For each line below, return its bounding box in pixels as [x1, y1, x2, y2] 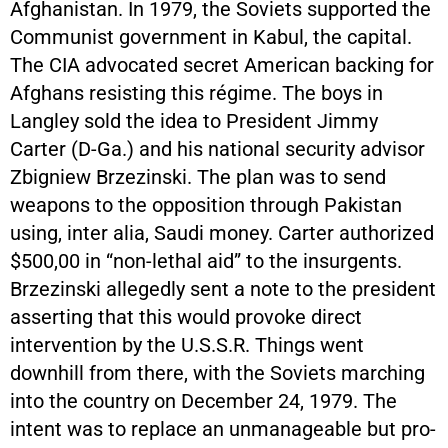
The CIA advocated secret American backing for [10, 52, 434, 77]
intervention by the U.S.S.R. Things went [10, 332, 364, 357]
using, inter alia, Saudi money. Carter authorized [10, 220, 434, 245]
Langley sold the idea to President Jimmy [10, 108, 378, 133]
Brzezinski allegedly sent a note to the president [10, 276, 436, 301]
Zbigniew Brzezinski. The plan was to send [10, 164, 386, 189]
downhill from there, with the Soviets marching [10, 360, 425, 385]
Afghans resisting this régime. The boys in [10, 80, 383, 105]
